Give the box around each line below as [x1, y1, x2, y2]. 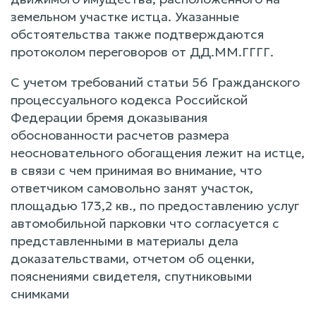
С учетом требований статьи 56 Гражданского [11, 73, 300, 90]
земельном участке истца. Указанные [11, 8, 239, 25]
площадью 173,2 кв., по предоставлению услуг [11, 197, 299, 214]
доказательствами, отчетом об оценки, [11, 250, 255, 267]
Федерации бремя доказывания [11, 109, 207, 126]
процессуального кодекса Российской [11, 91, 248, 108]
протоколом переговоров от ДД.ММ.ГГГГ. [11, 43, 274, 60]
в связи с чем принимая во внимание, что [11, 162, 262, 178]
